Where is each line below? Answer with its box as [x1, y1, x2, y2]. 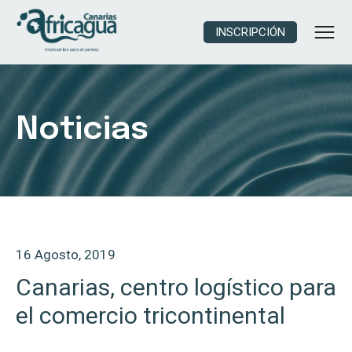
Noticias [16, 114, 148, 146]
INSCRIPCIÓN [215, 24, 285, 39]
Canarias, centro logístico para [16, 273, 336, 301]
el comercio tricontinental [16, 302, 285, 329]
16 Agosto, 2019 [16, 247, 115, 262]
